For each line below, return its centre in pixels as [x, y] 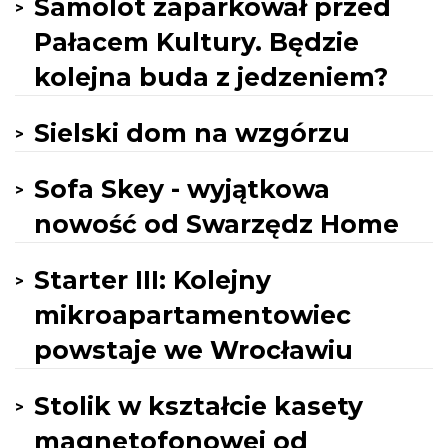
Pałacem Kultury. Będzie [196, 42]
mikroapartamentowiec [192, 315]
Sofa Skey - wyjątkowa [182, 189]
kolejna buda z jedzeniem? [211, 77]
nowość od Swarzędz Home [216, 224]
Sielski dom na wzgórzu [192, 133]
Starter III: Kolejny [152, 280]
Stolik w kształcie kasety [198, 406]
